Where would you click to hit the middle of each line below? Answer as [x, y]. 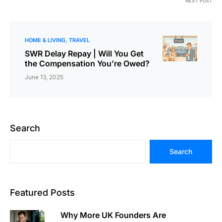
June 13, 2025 [44, 77]
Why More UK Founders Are [113, 215]
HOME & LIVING [45, 40]
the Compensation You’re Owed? [87, 63]
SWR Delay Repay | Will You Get [84, 53]
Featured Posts [42, 192]
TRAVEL [79, 40]
